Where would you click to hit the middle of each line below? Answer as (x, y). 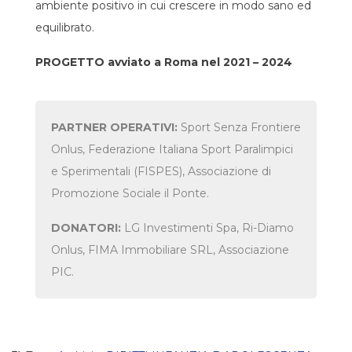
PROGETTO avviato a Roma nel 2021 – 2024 (164, 62)
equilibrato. (65, 28)
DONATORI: (86, 228)
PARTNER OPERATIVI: (114, 128)
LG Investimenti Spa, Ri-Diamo (207, 228)
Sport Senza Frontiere (239, 128)
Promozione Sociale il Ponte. (130, 194)
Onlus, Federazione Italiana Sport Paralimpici (172, 150)
